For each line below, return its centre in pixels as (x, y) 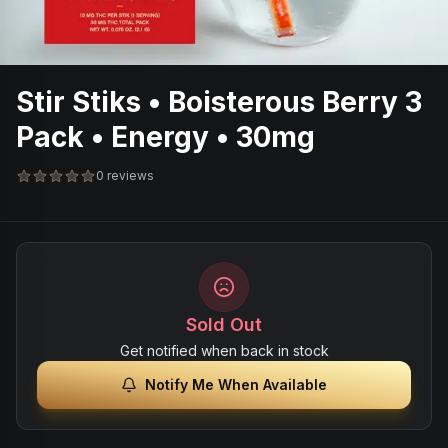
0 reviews (125, 175)
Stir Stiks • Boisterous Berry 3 (219, 102)
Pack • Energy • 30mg (165, 137)
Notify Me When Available (236, 384)
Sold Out (224, 324)
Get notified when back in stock (224, 350)
